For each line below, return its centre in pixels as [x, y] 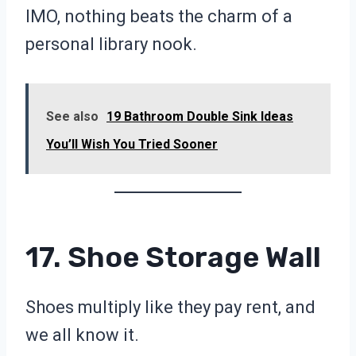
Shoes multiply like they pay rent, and [170, 308]
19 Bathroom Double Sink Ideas [200, 117]
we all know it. [82, 335]
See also [72, 117]
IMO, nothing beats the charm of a [159, 17]
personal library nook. [111, 44]
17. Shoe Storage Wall [173, 257]
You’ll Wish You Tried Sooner [132, 145]
